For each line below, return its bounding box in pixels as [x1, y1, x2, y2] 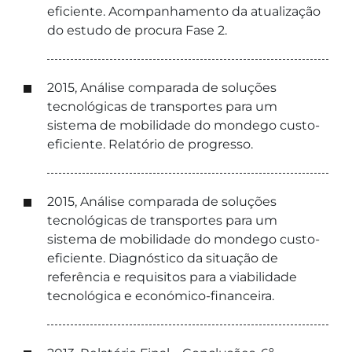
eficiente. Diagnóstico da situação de [47, 251, 278, 266]
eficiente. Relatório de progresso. [47, 137, 253, 152]
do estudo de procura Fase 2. [47, 23, 227, 38]
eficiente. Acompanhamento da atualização [47, 4, 321, 19]
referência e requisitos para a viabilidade [47, 269, 297, 284]
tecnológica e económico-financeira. [47, 288, 274, 303]
